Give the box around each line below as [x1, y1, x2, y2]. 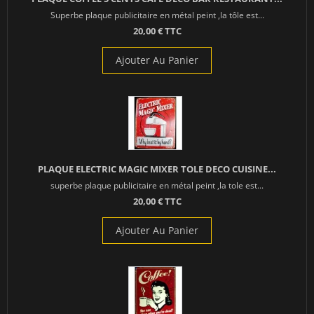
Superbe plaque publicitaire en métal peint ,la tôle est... [50, 9, 264, 21]
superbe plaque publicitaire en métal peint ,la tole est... [50, 179, 264, 191]
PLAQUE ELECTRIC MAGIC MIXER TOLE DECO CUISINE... [38, 163, 276, 176]
